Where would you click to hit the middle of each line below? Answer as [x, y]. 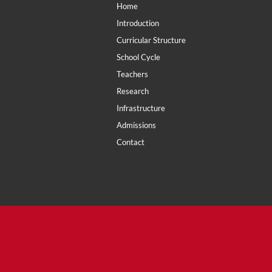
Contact [131, 142]
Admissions [136, 125]
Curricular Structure [151, 40]
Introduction [138, 23]
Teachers [132, 74]
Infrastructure [141, 108]
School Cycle [138, 57]
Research [133, 91]
